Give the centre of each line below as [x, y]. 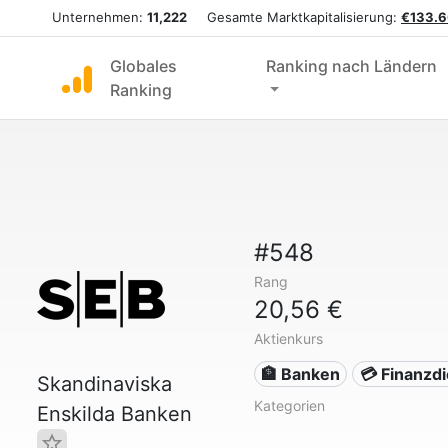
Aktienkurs [288, 338]
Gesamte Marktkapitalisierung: [294, 17]
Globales [143, 66]
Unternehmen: [99, 17]
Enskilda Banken [114, 414]
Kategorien [289, 405]
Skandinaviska [104, 384]
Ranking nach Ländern [351, 66]
